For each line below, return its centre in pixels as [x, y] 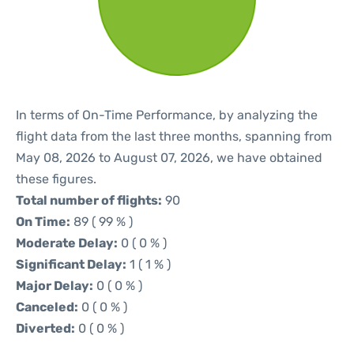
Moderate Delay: [67, 243]
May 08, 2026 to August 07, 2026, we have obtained [169, 158]
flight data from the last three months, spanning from [174, 136]
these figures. [56, 179]
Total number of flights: [89, 200]
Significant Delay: [71, 264]
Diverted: [45, 328]
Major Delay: [55, 286]
